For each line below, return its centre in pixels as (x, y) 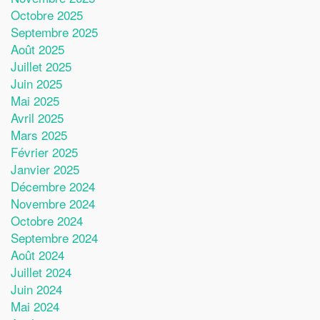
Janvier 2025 (45, 169)
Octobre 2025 (47, 14)
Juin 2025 (36, 83)
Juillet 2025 (41, 66)
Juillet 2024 (41, 271)
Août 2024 (37, 254)
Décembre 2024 (53, 186)
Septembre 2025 (54, 31)
